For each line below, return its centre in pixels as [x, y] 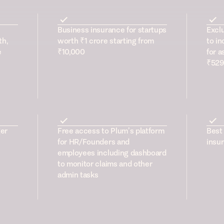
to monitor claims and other [105, 164]
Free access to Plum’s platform [111, 131]
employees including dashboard [112, 153]
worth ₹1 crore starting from [106, 41]
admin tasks [78, 175]
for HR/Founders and [93, 142]
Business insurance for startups [112, 30]
